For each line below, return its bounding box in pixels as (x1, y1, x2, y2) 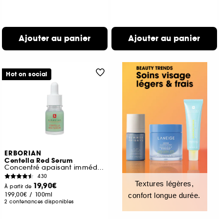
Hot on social (6, 70, 47, 78)
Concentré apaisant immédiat (97, 163, 104, 172)
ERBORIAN (4, 149, 42, 158)
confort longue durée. (128, 191, 200, 199)
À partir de (4, 183, 34, 190)
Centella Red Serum (4, 156, 73, 165)
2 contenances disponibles (4, 198, 74, 205)
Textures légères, (134, 179, 194, 188)
